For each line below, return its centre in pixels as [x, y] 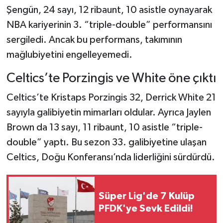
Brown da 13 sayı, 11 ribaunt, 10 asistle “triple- [104, 128]
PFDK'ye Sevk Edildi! [166, 209]
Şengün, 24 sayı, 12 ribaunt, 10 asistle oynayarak [109, 10]
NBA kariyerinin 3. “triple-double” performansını [109, 25]
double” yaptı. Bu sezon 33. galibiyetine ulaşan [106, 143]
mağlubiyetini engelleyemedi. [69, 55]
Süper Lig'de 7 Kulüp [147, 196]
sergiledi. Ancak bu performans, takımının [94, 40]
